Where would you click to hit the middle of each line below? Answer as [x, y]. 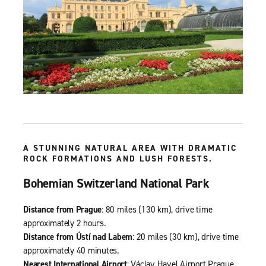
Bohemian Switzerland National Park [116, 183]
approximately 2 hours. [65, 223]
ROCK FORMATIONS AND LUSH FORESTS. [118, 159]
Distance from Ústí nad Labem [78, 237]
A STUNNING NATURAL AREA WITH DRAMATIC [130, 148]
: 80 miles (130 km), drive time [157, 209]
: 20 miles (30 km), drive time [186, 237]
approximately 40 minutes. [71, 250]
